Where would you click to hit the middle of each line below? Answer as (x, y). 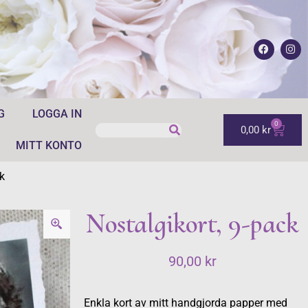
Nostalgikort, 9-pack (192, 223)
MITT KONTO (48, 145)
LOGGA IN (57, 114)
